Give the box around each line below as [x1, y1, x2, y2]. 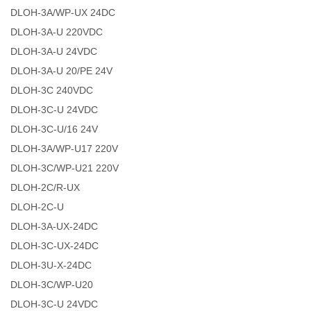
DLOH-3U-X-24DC [10, 259, 92, 271]
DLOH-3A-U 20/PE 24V [10, 65, 113, 76]
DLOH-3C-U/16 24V [10, 123, 99, 135]
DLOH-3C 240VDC [10, 84, 94, 96]
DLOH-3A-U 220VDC [10, 26, 103, 37]
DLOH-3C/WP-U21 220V [10, 162, 119, 174]
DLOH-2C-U [10, 201, 65, 212]
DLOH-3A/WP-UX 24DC [10, 6, 116, 18]
